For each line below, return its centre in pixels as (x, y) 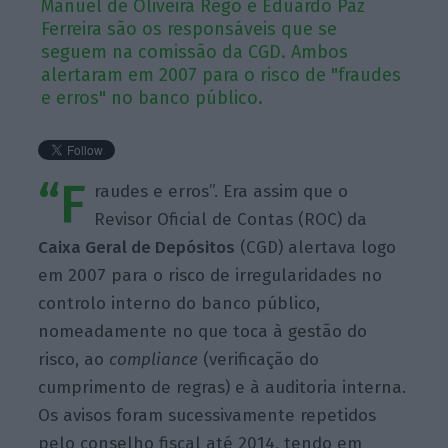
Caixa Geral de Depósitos (137, 247)
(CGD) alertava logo (316, 247)
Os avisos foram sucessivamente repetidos (207, 415)
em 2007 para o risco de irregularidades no (210, 275)
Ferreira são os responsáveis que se (189, 28)
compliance (154, 359)
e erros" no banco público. (152, 97)
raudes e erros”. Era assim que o (221, 191)
